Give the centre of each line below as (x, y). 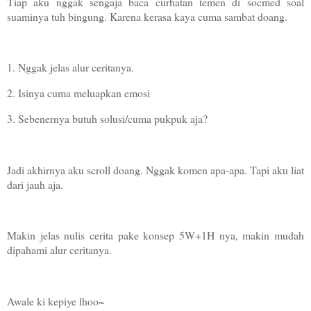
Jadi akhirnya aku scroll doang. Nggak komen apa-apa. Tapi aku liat (155, 169)
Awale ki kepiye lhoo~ (56, 301)
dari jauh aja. (35, 184)
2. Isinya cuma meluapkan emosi (78, 93)
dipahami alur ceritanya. (61, 250)
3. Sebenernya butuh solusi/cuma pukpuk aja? (107, 118)
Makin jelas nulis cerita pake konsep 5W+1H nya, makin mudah (155, 235)
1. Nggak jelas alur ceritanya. (72, 67)
